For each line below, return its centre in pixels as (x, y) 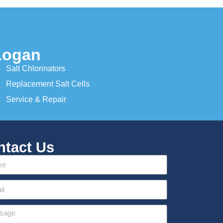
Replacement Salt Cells (48, 84)
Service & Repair (36, 99)
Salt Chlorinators (35, 68)
